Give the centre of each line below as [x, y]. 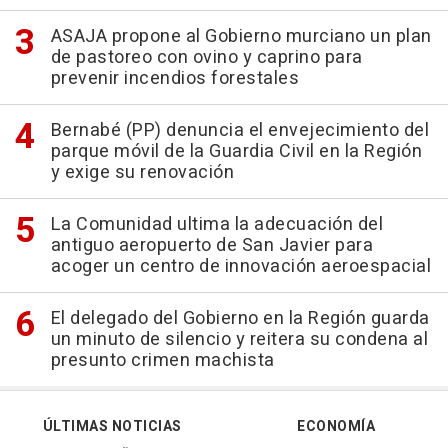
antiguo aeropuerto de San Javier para [211, 246]
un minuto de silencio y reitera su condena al [239, 340]
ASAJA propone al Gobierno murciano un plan [241, 37]
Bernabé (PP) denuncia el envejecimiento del [239, 131]
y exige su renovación [142, 173]
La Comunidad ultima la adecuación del [216, 225]
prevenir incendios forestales [174, 79]
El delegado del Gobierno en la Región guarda [240, 319]
